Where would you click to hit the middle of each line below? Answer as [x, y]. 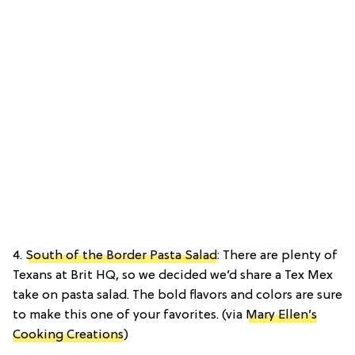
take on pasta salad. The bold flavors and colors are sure [177, 296]
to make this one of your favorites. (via [129, 316]
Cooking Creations [68, 336]
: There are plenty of [277, 256]
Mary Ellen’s [281, 316]
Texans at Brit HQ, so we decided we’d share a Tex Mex [173, 276]
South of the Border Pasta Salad [121, 256]
